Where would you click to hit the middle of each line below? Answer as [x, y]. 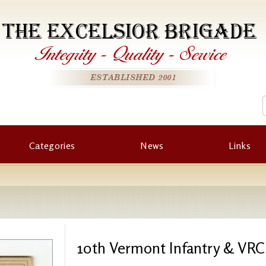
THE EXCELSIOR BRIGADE [129, 32]
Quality [139, 53]
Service [204, 53]
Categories [52, 145]
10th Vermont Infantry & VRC [171, 248]
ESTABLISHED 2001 [133, 78]
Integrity [67, 53]
